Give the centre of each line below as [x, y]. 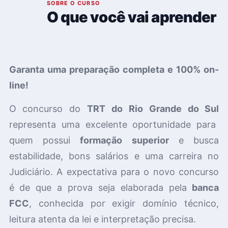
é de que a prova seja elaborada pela [101, 187]
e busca [194, 140]
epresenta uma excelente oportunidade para [114, 124]
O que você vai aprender [132, 17]
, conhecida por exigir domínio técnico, [124, 203]
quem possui [45, 140]
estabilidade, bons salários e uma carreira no [114, 156]
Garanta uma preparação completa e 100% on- [114, 70]
